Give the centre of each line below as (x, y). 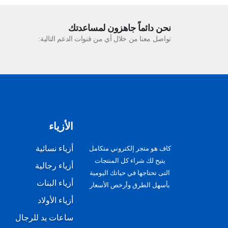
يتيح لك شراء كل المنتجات (130, 161)
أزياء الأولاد (56, 201)
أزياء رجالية (54, 166)
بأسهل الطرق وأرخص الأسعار (130, 186)
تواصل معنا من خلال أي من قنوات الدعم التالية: (105, 39)
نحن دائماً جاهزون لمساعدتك (120, 28)
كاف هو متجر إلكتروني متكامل (130, 149)
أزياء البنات (55, 183)
